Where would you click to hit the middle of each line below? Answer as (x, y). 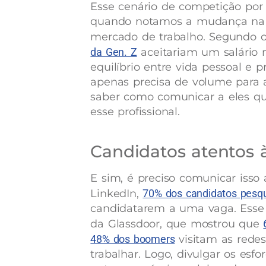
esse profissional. (135, 112)
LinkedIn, (117, 194)
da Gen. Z (114, 52)
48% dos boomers (133, 239)
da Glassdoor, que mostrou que (177, 224)
